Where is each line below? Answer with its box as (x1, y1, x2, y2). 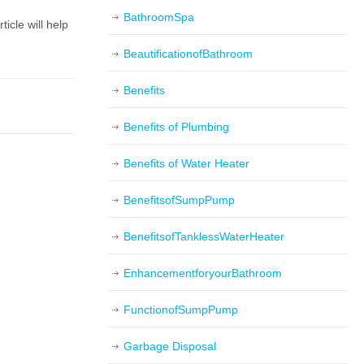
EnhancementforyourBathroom (123, 266, 282, 279)
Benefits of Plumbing (123, 120, 229, 133)
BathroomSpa (123, 11, 194, 24)
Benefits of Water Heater (123, 157, 249, 170)
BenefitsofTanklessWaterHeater (123, 230, 284, 243)
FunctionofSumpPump (123, 303, 238, 316)
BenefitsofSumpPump (123, 193, 235, 206)
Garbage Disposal (123, 340, 216, 353)
